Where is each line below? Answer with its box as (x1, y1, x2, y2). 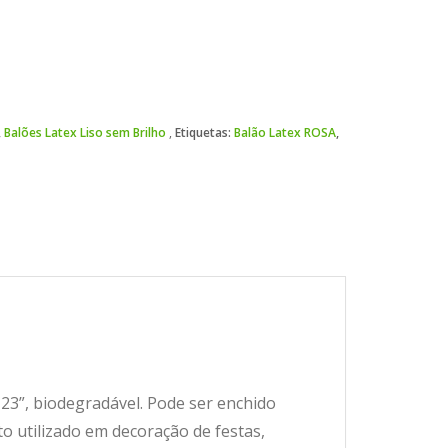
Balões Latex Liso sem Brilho (3, 124, 166, 141)
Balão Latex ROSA (233, 124, 336, 141)
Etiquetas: (174, 124, 234, 141)
